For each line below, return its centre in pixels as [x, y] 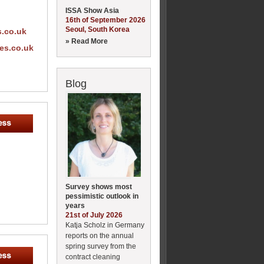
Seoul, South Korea [98, 29]
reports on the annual [100, 235]
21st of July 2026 [94, 215]
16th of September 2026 [105, 20]
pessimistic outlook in [102, 196]
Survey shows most [99, 187]
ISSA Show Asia [92, 10]
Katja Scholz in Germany [105, 225]
